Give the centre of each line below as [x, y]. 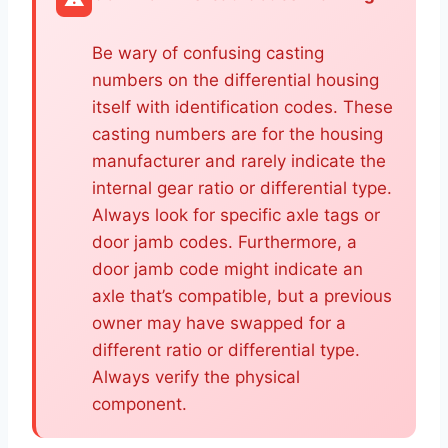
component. [139, 404]
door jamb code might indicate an [227, 269]
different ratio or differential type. [226, 350]
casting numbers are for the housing [237, 134]
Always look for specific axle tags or [236, 215]
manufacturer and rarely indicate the [239, 161]
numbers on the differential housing [235, 80]
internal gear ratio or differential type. [242, 188]
